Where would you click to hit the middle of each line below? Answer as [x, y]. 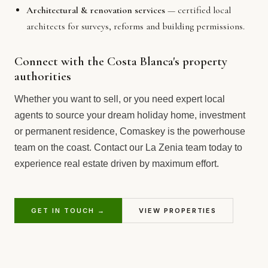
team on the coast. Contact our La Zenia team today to [128, 148]
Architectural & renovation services [96, 10]
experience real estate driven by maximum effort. [117, 164]
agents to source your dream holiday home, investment [130, 115]
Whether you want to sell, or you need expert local [120, 99]
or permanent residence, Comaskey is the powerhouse [130, 132]
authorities [43, 76]
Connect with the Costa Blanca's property [121, 61]
